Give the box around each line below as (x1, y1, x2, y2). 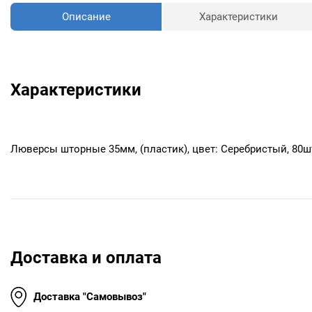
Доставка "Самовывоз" (33, 290, 146, 304)
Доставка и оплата (10, 247, 162, 267)
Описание (61, 10, 111, 23)
